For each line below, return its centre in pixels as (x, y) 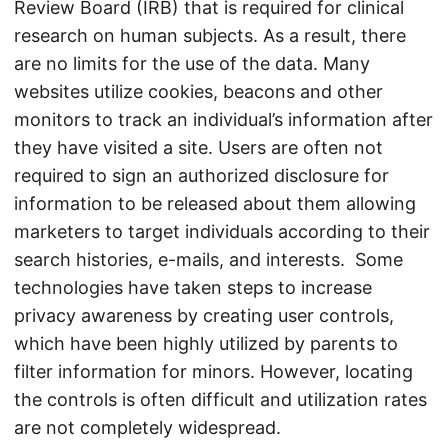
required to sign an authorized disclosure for (201, 176)
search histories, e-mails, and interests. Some (208, 260)
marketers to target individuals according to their (222, 232)
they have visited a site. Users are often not (198, 148)
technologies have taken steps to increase (193, 288)
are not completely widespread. (147, 428)
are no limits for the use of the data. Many (192, 64)
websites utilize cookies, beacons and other (198, 92)
